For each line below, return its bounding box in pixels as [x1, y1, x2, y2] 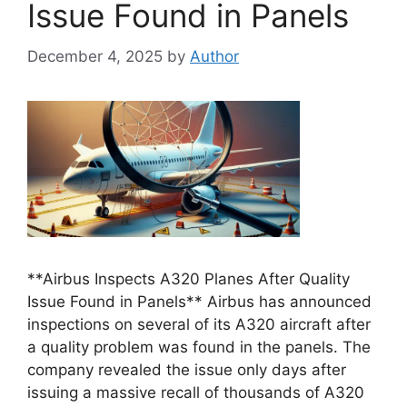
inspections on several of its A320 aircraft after [27, 314, 371, 333]
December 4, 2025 [27, 46, 163, 65]
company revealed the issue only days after [27, 360, 346, 379]
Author [190, 46, 239, 65]
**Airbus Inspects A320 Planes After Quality [27, 269, 350, 288]
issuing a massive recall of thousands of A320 [27, 382, 364, 402]
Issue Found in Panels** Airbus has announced [27, 292, 372, 311]
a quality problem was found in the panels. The [27, 337, 371, 356]
